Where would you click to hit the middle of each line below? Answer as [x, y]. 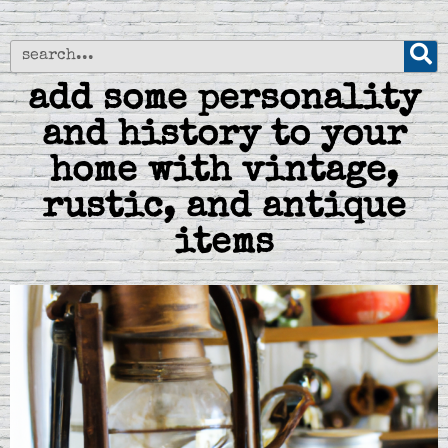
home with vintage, [224, 172]
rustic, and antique [224, 208]
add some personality [224, 100]
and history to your [224, 136]
